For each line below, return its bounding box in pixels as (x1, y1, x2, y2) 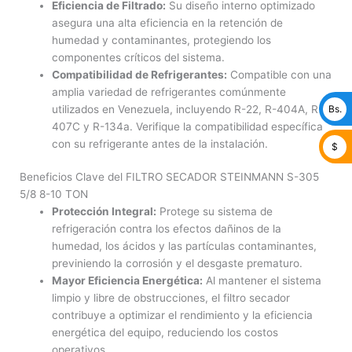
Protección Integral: (52, 205, 157, 218)
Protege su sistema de (156, 205, 273, 218)
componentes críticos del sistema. (52, 50, 225, 64)
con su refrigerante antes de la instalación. (52, 137, 269, 150)
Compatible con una (227, 68, 332, 81)
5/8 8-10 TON (20, 188, 88, 201)
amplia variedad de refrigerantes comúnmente (52, 85, 287, 98)
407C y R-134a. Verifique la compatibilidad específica (52, 119, 324, 133)
